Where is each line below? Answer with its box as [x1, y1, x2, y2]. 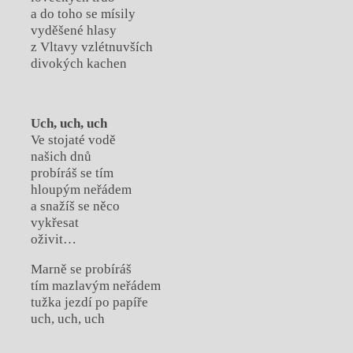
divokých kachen [30, 56, 127, 72]
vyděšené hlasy [30, 23, 117, 39]
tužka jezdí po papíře [30, 295, 148, 310]
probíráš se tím [30, 165, 113, 181]
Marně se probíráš [30, 262, 132, 277]
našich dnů [30, 149, 91, 165]
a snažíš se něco [30, 199, 120, 214]
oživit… [30, 232, 76, 247]
